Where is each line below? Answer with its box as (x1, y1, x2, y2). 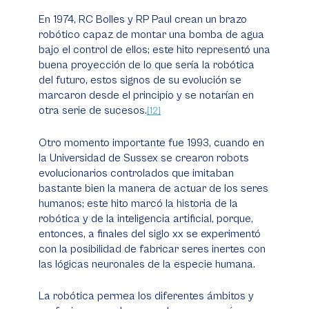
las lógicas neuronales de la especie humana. (39, 258, 255, 270)
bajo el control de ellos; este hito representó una (39, 43, 270, 56)
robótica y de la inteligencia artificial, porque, (39, 212, 253, 225)
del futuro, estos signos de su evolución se (39, 74, 241, 86)
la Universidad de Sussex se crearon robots (39, 152, 249, 164)
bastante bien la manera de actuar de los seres (39, 182, 268, 195)
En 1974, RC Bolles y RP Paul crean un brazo (39, 13, 247, 26)
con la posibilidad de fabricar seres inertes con (39, 243, 266, 255)
